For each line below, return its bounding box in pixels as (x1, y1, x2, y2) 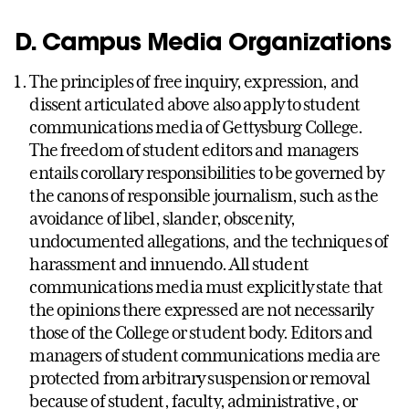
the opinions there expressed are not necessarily (29, 299, 373, 320)
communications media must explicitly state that (29, 277, 383, 298)
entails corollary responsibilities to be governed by (29, 163, 383, 184)
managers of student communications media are (29, 345, 380, 366)
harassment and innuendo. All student (29, 254, 309, 275)
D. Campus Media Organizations (16, 26, 392, 58)
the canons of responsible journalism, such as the (29, 185, 379, 206)
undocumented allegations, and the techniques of (29, 231, 389, 252)
